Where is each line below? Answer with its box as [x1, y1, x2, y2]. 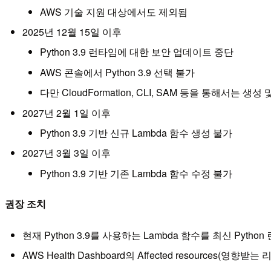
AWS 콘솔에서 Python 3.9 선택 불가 [39, 65, 195, 79]
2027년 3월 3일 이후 [22, 146, 111, 160]
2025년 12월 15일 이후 [22, 25, 122, 39]
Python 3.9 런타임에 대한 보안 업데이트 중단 [39, 45, 233, 59]
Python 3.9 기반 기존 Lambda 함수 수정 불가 [39, 166, 232, 180]
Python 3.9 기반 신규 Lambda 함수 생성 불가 [39, 126, 232, 140]
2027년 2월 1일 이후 [22, 105, 111, 120]
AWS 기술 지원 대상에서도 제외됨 [39, 4, 188, 19]
